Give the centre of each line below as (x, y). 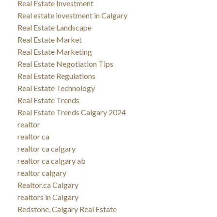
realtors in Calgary (48, 197)
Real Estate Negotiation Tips (65, 63)
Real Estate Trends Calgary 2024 (71, 112)
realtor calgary (42, 172)
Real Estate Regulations (56, 76)
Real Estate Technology (56, 88)
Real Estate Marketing (54, 51)
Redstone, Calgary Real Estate (67, 209)
